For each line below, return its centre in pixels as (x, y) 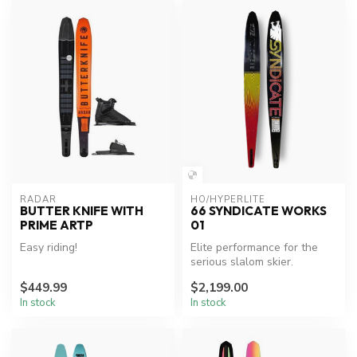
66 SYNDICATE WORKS (259, 211)
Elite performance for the (254, 248)
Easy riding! (49, 248)
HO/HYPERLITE (228, 200)
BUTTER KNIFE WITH (82, 211)
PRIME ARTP (57, 226)
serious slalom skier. (242, 262)
